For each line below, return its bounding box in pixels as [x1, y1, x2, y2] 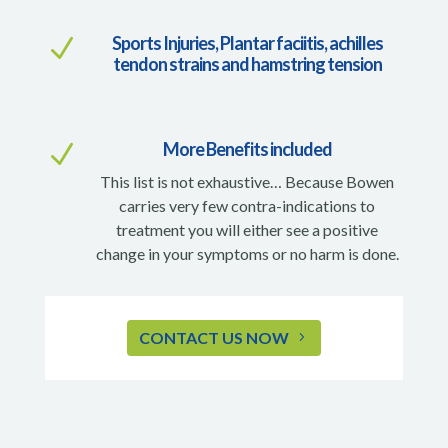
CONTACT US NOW [138, 328, 289, 348]
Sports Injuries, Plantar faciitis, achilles [111, 31, 383, 54]
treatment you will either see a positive [116, 219, 379, 239]
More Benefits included [162, 137, 332, 160]
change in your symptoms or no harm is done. [95, 243, 399, 263]
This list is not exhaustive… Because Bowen [100, 171, 395, 191]
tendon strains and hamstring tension [112, 52, 382, 75]
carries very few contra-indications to [119, 195, 376, 215]
